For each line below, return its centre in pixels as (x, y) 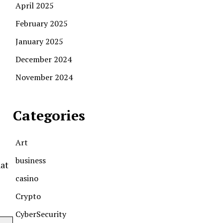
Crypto (28, 196)
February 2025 (42, 23)
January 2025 (39, 41)
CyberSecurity (41, 214)
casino (27, 178)
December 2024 (44, 59)
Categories (49, 115)
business (31, 160)
